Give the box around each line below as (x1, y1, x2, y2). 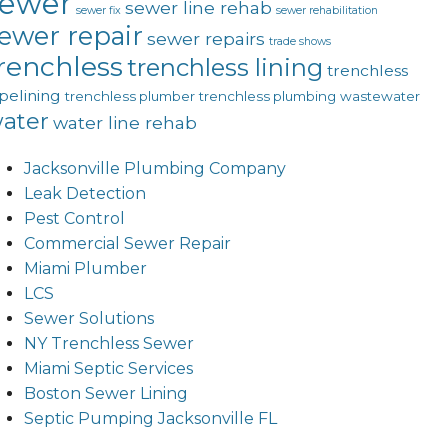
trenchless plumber (64, 88, 195, 105)
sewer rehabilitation (275, 4, 378, 18)
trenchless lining (126, 53, 323, 83)
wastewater (339, 88, 420, 105)
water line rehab (52, 112, 197, 134)
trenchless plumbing (198, 88, 336, 105)
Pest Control (23, 209, 125, 229)
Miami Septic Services (23, 359, 193, 379)
